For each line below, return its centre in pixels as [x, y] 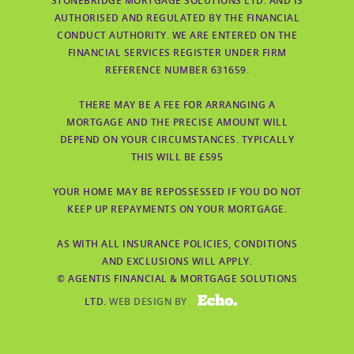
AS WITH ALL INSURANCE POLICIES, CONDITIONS [177, 244]
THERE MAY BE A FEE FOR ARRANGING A [177, 105]
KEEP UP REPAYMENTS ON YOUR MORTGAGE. [177, 209]
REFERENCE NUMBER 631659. [177, 70]
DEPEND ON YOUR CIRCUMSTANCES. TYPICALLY [177, 140]
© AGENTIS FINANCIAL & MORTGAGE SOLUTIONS [177, 279]
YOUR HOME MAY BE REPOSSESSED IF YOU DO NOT [177, 192]
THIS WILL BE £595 [177, 157]
